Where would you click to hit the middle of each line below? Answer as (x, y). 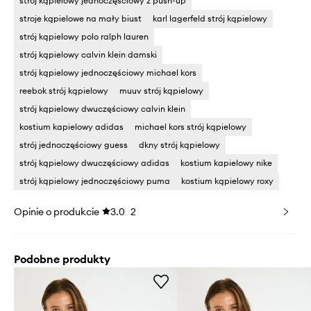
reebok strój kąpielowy (64, 91)
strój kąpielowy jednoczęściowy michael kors (108, 73)
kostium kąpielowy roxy (227, 181)
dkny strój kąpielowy (179, 145)
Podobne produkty (62, 259)
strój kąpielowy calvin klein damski (88, 54)
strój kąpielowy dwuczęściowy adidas (94, 163)
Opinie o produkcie (57, 212)
